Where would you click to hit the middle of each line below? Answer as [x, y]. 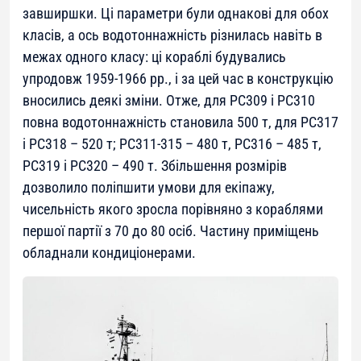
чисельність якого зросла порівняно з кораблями [173, 209]
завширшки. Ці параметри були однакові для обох [176, 13]
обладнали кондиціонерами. [109, 252]
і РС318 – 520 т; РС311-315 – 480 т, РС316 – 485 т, [172, 143]
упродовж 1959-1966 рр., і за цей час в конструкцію [178, 78]
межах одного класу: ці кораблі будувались [154, 56]
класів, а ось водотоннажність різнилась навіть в [172, 35]
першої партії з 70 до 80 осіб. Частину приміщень [171, 230]
